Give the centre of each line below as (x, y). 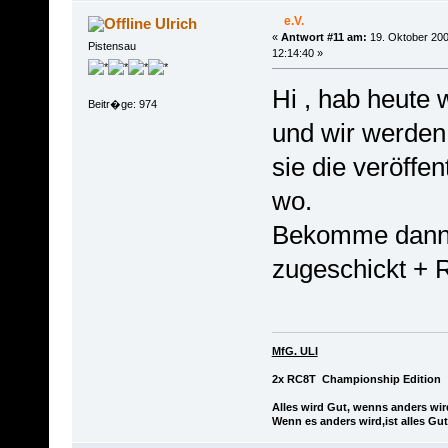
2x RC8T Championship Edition (356, 379)
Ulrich (176, 23)
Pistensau (111, 45)
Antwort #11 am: (323, 36)
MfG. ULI (294, 351)
